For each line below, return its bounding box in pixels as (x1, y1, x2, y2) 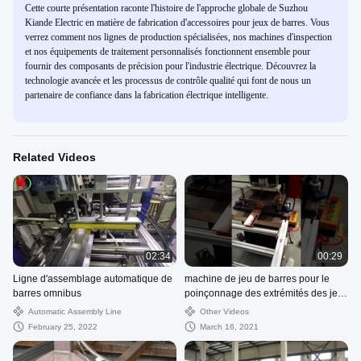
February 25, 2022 (28, 322, 98, 332)
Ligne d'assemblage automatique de (13, 273, 172, 285)
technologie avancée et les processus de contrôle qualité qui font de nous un (25, 75, 311, 86)
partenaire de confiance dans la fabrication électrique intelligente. (25, 89, 268, 101)
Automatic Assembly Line (28, 307, 122, 317)
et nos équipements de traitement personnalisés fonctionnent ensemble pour (25, 46, 310, 57)
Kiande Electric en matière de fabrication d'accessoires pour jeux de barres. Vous (25, 17, 330, 28)
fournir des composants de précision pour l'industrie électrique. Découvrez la (25, 60, 316, 72)
